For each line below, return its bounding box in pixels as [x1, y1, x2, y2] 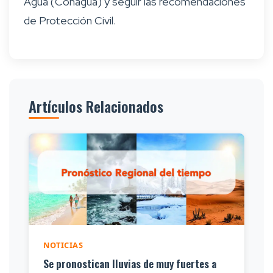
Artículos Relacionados [29, 95, 163, 118]
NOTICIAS [43, 239, 83, 251]
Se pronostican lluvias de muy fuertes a [43, 255, 216, 272]
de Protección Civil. [24, 13, 116, 28]
